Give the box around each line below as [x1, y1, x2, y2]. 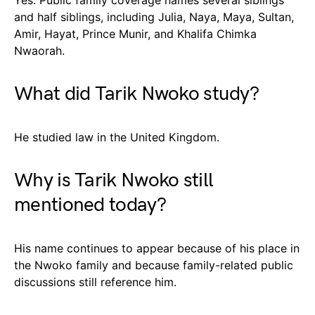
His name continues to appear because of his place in [14, 240, 300, 255]
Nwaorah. [14, 43, 65, 58]
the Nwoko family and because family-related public [14, 257, 293, 272]
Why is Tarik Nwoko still [14, 168, 214, 192]
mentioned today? [14, 193, 166, 217]
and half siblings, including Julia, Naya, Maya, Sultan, [14, 9, 294, 24]
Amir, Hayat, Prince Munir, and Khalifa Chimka [14, 26, 257, 41]
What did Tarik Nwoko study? [14, 82, 259, 105]
